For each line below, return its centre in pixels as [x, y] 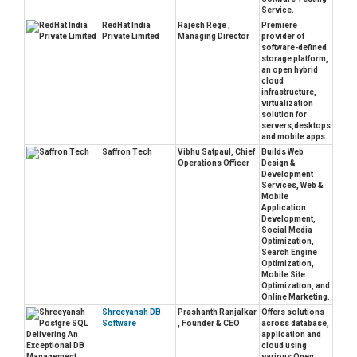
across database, [295, 324]
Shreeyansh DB [131, 312]
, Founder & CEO [209, 324]
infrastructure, [289, 92]
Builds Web [282, 152]
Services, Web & [292, 186]
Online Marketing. [296, 297]
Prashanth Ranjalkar [217, 312]
